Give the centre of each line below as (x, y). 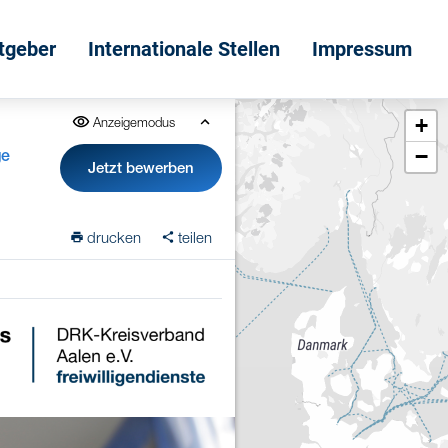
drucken (114, 236)
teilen (195, 236)
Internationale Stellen (184, 49)
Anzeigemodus (133, 121)
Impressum (362, 49)
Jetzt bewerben (141, 167)
